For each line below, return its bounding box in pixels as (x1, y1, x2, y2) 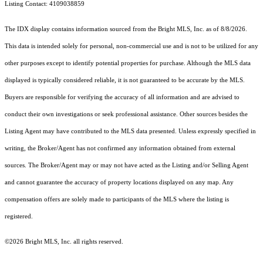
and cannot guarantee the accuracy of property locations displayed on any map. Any (5, 179, 234, 186)
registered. (5, 213, 33, 220)
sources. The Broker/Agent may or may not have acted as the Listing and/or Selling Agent (5, 162, 248, 169)
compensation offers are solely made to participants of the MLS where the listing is (5, 196, 229, 203)
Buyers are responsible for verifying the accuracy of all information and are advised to (5, 94, 240, 101)
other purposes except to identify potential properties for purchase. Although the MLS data (5, 60, 251, 67)
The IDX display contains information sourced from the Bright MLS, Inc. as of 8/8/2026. (5, 26, 247, 33)
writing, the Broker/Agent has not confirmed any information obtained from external (5, 145, 235, 152)
